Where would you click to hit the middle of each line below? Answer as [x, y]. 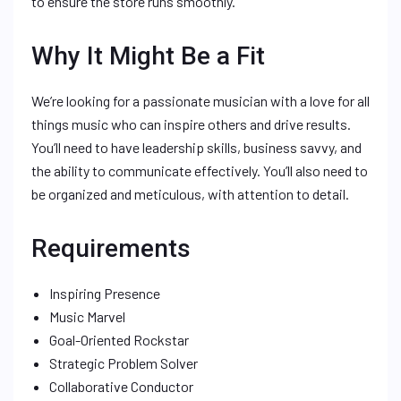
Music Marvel [87, 316]
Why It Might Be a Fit [148, 56]
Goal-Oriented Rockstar [119, 340]
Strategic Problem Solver [124, 363]
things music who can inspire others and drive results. [191, 124]
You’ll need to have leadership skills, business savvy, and [196, 147]
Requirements [111, 248]
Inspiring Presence [105, 293]
